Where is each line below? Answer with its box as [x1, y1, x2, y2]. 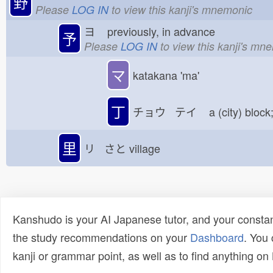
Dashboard [190, 229, 244, 245]
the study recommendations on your [13, 229, 190, 245]
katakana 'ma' [133, 67, 199, 83]
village [126, 140, 169, 156]
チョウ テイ [133, 104, 206, 119]
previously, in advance [104, 23, 224, 39]
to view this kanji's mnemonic [108, 1, 252, 17]
